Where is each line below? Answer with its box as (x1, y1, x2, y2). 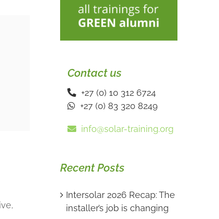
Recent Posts (60, 161, 125, 175)
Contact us (67, 66, 122, 80)
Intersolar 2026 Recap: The (66, 189, 175, 200)
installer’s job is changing (66, 202, 169, 213)
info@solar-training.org (76, 124, 174, 134)
